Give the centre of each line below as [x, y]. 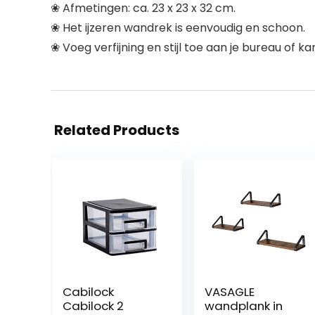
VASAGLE [229, 292]
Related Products [117, 130]
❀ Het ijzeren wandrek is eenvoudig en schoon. [178, 28]
